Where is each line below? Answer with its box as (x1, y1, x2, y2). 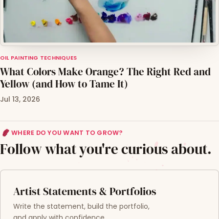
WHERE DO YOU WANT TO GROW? (11, 129, 123, 137)
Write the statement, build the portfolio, (13, 201, 150, 212)
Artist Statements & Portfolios (13, 184, 156, 199)
